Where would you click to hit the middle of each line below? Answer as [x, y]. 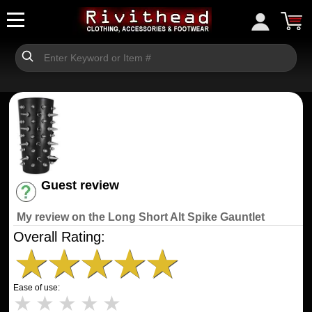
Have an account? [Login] [92, 197]
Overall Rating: [59, 236]
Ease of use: [37, 287]
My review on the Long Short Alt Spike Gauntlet [141, 217]
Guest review [80, 185]
